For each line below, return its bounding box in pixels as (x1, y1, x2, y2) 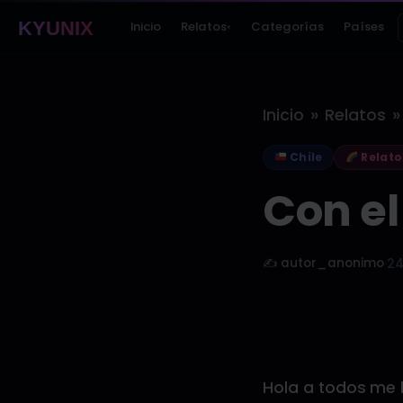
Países (344, 18, 384, 35)
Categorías (251, 18, 324, 35)
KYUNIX (18, 17, 94, 40)
